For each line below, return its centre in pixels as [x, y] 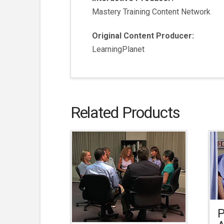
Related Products [125, 112]
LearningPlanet [118, 49]
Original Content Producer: [143, 36]
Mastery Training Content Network [151, 12]
